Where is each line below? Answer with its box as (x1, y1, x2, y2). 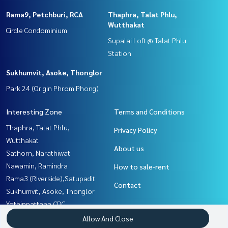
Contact (114, 180, 141, 190)
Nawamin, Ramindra (6, 161, 68, 170)
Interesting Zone (6, 107, 62, 117)
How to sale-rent (114, 162, 169, 172)
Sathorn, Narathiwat (6, 148, 70, 158)
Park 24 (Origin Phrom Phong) (6, 83, 99, 93)
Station (108, 48, 131, 58)
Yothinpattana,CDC (6, 199, 65, 209)
